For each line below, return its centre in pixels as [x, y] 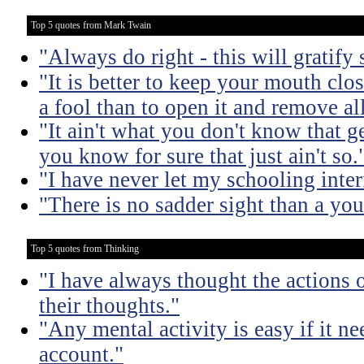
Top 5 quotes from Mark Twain [91, 25]
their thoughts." [109, 305]
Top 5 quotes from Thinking [85, 249]
